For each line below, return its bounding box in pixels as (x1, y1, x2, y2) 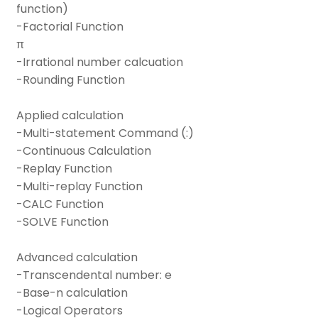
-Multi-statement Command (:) (16, 125, 194, 142)
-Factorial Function (16, 18, 124, 35)
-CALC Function (16, 196, 104, 213)
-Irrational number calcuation (16, 54, 183, 71)
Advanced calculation (16, 249, 138, 266)
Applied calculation (16, 107, 124, 124)
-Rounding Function (16, 72, 125, 89)
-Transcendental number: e (16, 267, 172, 284)
